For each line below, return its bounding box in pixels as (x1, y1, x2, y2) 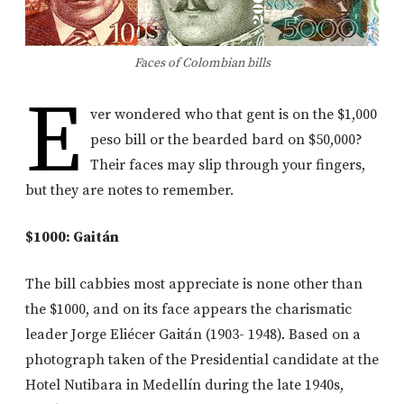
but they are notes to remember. (25, 180, 234, 199)
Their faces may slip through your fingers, (90, 155, 366, 174)
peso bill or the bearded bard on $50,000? (90, 130, 363, 149)
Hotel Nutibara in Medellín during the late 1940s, (25, 375, 344, 394)
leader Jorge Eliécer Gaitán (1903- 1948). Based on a (25, 325, 361, 344)
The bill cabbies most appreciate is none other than (25, 274, 363, 293)
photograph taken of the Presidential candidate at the (25, 350, 379, 369)
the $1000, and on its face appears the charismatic (25, 299, 352, 318)
